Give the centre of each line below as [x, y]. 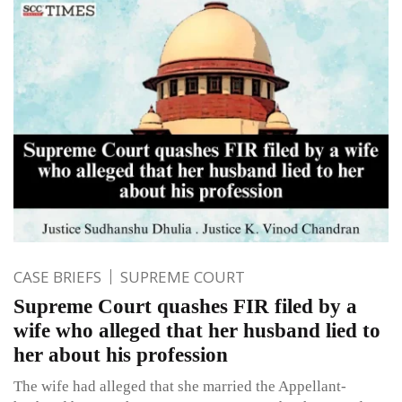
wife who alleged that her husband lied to [197, 330]
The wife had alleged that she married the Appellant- [180, 386]
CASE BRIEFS [57, 276]
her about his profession [121, 354]
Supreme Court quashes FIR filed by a [185, 306]
